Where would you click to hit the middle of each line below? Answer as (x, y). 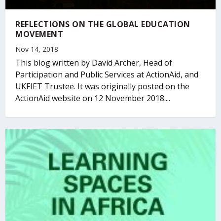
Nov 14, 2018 (37, 49)
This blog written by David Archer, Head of (94, 62)
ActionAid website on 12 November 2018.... (93, 98)
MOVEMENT (39, 34)
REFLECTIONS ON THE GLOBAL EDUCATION (103, 24)
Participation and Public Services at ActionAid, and (107, 74)
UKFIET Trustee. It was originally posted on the (103, 86)
